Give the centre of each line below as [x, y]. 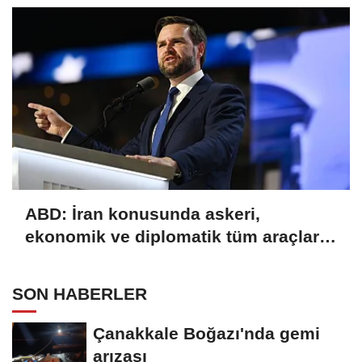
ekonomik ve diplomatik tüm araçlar [172, 237]
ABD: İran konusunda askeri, [143, 214]
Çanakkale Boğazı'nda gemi [206, 333]
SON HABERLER [80, 293]
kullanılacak [74, 259]
